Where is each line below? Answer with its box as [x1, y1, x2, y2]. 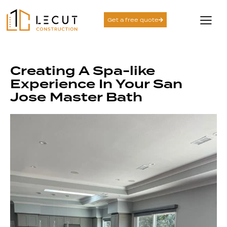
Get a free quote [107, 16, 159, 24]
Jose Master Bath [10, 88, 142, 106]
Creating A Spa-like [10, 61, 155, 80]
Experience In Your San [10, 74, 182, 93]
